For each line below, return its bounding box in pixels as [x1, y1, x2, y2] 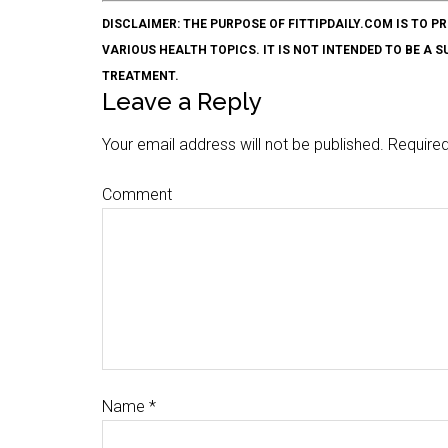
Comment [102, 185, 172, 204]
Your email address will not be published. [102, 135, 384, 154]
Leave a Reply [102, 87, 262, 116]
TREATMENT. [102, 69, 179, 83]
